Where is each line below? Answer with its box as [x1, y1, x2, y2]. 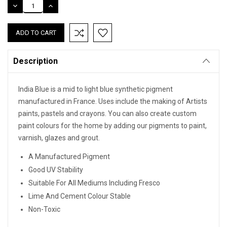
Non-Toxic [28, 205, 60, 214]
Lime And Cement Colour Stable [28, 192, 131, 201]
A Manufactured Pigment [28, 153, 110, 161]
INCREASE [47, 2, 77, 10]
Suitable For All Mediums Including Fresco [28, 179, 160, 187]
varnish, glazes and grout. [18, 134, 100, 142]
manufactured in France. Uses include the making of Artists [18, 97, 207, 106]
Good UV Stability [28, 166, 83, 174]
